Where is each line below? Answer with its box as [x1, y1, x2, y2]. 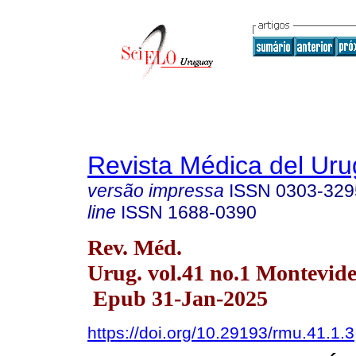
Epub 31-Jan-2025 [87, 285, 268, 311]
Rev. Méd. [87, 234, 182, 260]
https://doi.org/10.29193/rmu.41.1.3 [87, 323, 354, 342]
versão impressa [87, 180, 224, 201]
